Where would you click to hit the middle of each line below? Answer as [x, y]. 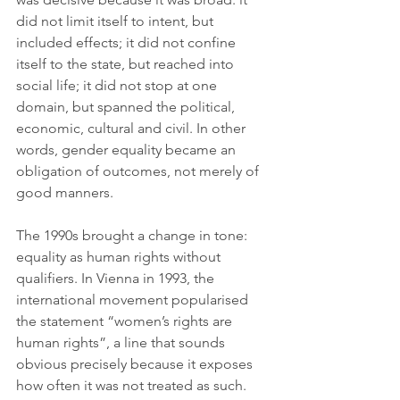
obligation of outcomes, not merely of [139, 171]
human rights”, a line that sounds [122, 343]
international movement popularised [134, 300]
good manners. [65, 193]
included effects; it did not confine [128, 43]
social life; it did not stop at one [118, 86]
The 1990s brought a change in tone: [133, 236]
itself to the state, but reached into [127, 64]
